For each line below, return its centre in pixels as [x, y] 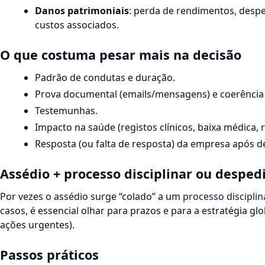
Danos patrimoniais [82, 10]
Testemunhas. [67, 110]
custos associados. [77, 25]
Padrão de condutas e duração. [105, 77]
